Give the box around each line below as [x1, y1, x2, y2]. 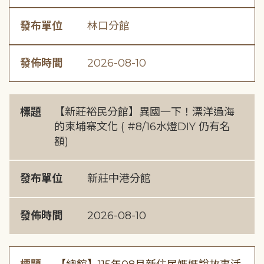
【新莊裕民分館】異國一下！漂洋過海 [54, 105, 235, 118]
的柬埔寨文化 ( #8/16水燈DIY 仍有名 [54, 120, 231, 133]
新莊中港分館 [87, 172, 151, 185]
